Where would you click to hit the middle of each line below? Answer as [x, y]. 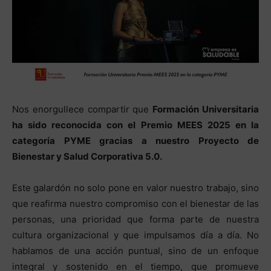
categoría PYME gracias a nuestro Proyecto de [135, 141]
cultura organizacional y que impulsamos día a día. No [135, 235]
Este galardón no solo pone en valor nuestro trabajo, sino [135, 188]
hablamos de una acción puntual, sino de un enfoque [135, 251]
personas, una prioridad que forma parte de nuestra [135, 219]
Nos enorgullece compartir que [83, 109]
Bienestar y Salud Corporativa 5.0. [87, 156]
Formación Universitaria [206, 109]
